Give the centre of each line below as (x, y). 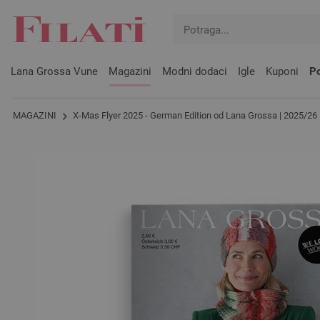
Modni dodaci (195, 71)
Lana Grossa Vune (54, 71)
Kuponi (282, 71)
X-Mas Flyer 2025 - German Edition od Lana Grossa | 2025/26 (194, 115)
